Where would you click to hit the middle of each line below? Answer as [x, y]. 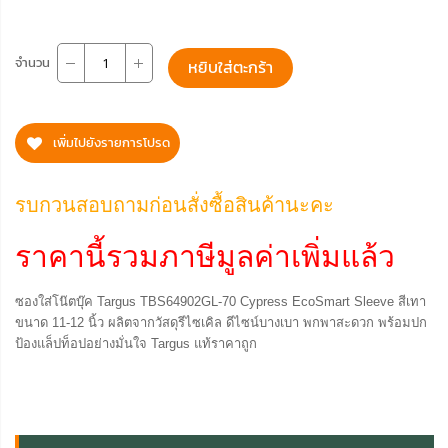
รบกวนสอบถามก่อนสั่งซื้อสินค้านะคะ [174, 205]
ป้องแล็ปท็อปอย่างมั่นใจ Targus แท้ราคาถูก [136, 344]
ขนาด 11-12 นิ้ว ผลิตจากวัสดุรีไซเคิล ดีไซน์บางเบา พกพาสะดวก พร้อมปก [221, 323]
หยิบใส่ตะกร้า [230, 68]
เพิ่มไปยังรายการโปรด [111, 143]
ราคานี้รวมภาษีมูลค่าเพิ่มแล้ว [205, 257]
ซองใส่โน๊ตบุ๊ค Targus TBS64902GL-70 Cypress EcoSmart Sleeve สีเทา [220, 302]
